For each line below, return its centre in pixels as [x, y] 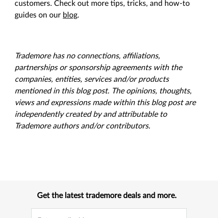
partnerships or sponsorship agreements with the [98, 68]
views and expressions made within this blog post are [105, 103]
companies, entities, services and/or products [92, 79]
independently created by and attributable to [91, 114]
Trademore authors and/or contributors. [82, 126]
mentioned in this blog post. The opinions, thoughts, [103, 91]
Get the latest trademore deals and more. [107, 196]
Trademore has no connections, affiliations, [87, 56]
